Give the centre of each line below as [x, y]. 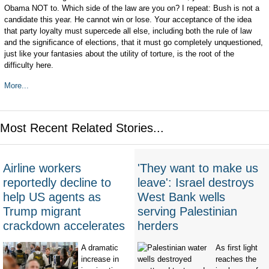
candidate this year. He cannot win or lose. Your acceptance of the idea [128, 20]
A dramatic [100, 248]
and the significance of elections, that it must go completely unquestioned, [133, 42]
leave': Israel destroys [196, 183]
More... [16, 86]
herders [158, 226]
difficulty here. [29, 65]
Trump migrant [42, 212]
